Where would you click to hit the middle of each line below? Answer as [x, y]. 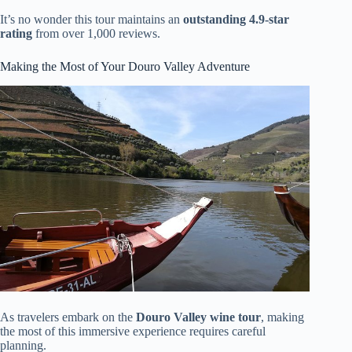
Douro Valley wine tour [198, 317]
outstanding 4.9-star [236, 19]
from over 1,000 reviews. [96, 33]
